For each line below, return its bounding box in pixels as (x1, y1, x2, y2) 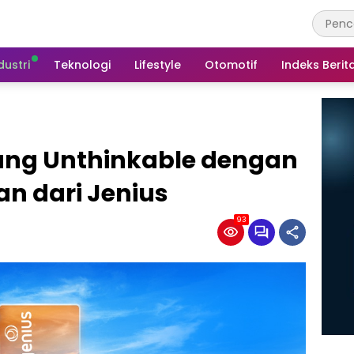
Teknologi (54, 56, 111, 73)
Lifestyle (134, 56, 181, 73)
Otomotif (205, 56, 258, 73)
